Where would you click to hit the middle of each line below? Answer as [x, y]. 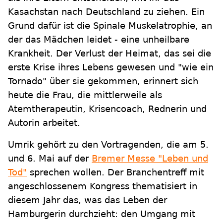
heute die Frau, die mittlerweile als [85, 95]
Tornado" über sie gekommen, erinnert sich [103, 81]
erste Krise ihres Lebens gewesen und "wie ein [111, 67]
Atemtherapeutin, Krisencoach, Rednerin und [107, 109]
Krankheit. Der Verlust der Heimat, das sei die [110, 54]
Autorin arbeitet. [44, 123]
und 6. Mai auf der [50, 159]
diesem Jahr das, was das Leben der [87, 200]
